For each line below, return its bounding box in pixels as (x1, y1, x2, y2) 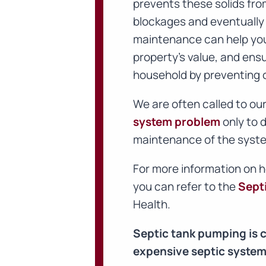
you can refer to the (133, 179, 238, 195)
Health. (133, 197, 170, 213)
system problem (133, 114, 220, 130)
